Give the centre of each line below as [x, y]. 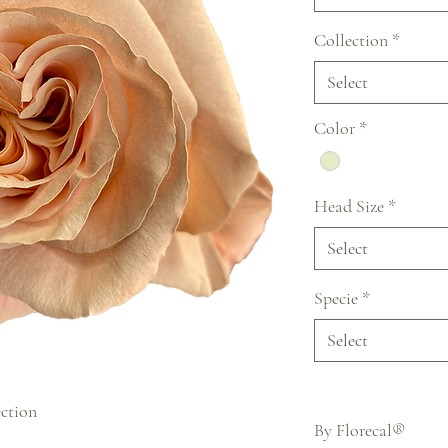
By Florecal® [360, 430]
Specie [336, 298]
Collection [351, 40]
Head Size [349, 206]
